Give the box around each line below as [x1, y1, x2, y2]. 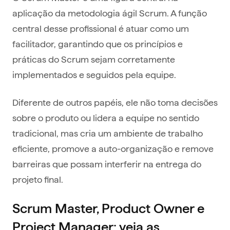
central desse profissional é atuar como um [12, 22, 189, 34]
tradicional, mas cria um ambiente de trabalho [12, 127, 203, 139]
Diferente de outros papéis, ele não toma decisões [12, 96, 218, 108]
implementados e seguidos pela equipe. [12, 68, 178, 81]
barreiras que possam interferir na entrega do [12, 158, 201, 170]
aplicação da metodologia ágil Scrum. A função [12, 7, 207, 19]
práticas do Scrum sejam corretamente [12, 53, 175, 65]
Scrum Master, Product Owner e [12, 201, 204, 216]
